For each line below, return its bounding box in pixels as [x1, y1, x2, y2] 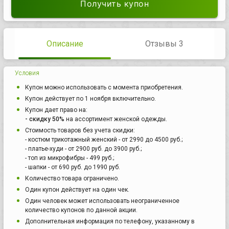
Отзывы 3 [145, 38, 184, 49]
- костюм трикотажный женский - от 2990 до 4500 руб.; [25, 135, 182, 143]
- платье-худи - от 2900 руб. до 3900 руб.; [25, 145, 142, 152]
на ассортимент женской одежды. [64, 115, 167, 123]
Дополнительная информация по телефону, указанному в [25, 217, 195, 225]
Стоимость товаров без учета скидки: [25, 126, 135, 134]
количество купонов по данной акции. [25, 206, 138, 214]
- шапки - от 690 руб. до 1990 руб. [25, 163, 120, 171]
